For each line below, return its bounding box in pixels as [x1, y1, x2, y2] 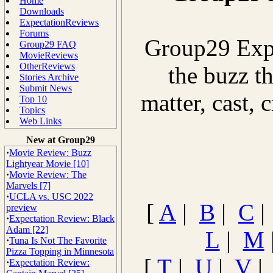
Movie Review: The [9, 169, 87, 180]
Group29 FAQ [19, 39, 76, 49]
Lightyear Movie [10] [6, 158, 89, 169]
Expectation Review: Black [9, 213, 115, 224]
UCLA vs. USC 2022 [9, 191, 93, 202]
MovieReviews [19, 50, 78, 60]
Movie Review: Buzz [9, 147, 91, 158]
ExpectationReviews [19, 17, 99, 27]
